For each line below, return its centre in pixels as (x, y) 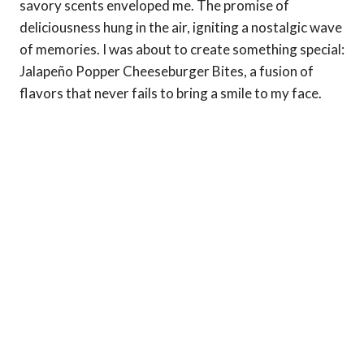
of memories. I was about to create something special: (182, 50)
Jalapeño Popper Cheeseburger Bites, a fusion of (167, 71)
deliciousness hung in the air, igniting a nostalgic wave (181, 28)
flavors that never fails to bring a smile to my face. (171, 93)
